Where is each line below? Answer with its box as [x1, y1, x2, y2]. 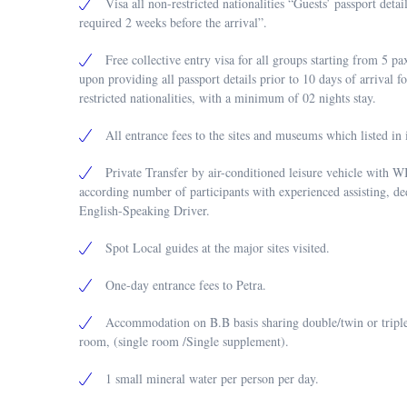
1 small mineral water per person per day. [105, 370, 319, 387]
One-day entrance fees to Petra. [105, 276, 266, 293]
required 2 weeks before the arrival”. [79, 14, 267, 31]
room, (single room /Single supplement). [79, 333, 289, 350]
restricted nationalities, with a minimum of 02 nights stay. [79, 89, 376, 106]
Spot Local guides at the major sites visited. [105, 239, 330, 256]
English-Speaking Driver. [79, 202, 210, 219]
